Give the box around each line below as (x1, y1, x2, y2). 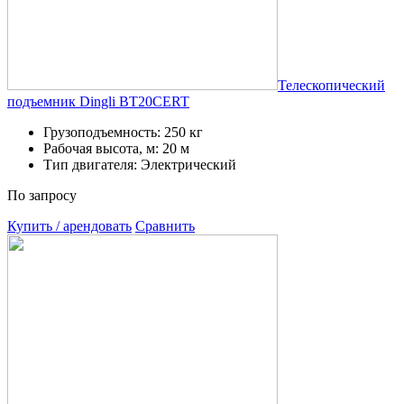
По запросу (7, 187, 77, 203)
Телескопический (278, 77, 385, 93)
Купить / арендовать (7, 217, 132, 234)
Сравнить (135, 217, 195, 234)
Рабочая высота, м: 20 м (43, 140, 189, 156)
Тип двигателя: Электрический (43, 156, 236, 172)
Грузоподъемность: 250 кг (43, 124, 203, 140)
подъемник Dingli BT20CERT (7, 93, 189, 109)
